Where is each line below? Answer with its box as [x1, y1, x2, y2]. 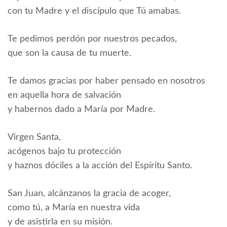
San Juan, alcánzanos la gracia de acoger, [8, 189, 171, 198]
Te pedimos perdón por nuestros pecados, [8, 34, 177, 44]
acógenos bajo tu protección [8, 147, 121, 156]
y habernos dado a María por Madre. [8, 105, 155, 114]
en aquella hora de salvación [8, 91, 121, 100]
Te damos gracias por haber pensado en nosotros [8, 77, 205, 86]
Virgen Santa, [8, 133, 61, 142]
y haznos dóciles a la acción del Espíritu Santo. [8, 161, 192, 170]
